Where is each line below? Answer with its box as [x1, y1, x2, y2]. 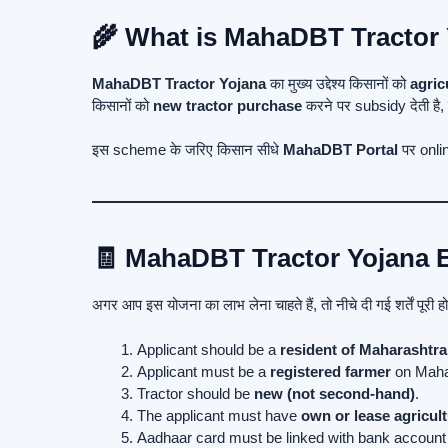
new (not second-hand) [254, 384, 415, 402]
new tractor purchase [153, 96, 302, 114]
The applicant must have [137, 406, 301, 424]
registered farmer [270, 362, 391, 380]
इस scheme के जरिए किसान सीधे [92, 141, 283, 159]
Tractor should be [137, 384, 254, 402]
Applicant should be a [137, 340, 280, 358]
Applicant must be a [137, 362, 270, 380]
